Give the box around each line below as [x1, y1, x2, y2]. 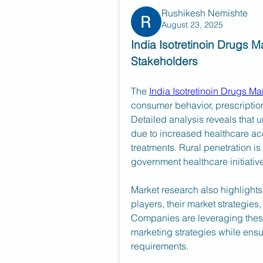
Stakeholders [131, 55, 198, 68]
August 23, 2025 [161, 19, 223, 30]
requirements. [131, 240, 188, 252]
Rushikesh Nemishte [161, 7, 248, 19]
